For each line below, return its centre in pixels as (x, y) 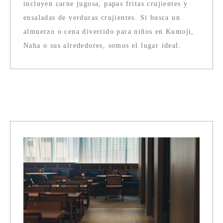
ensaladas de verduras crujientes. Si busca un (102, 18)
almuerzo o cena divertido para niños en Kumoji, (109, 32)
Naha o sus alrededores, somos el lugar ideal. (102, 46)
